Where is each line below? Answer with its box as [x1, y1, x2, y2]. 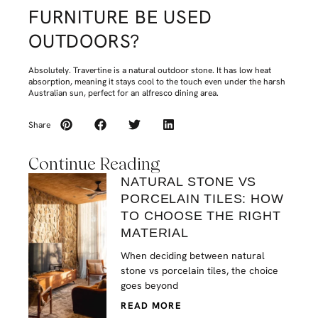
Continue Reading [28, 153, 160, 175]
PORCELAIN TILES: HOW [121, 192, 284, 207]
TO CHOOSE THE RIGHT [121, 209, 281, 224]
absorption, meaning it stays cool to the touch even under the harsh [28, 75, 285, 87]
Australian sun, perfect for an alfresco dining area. [28, 87, 219, 99]
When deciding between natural [121, 249, 265, 263]
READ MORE [121, 300, 182, 312]
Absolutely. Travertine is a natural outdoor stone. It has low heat [28, 64, 271, 76]
